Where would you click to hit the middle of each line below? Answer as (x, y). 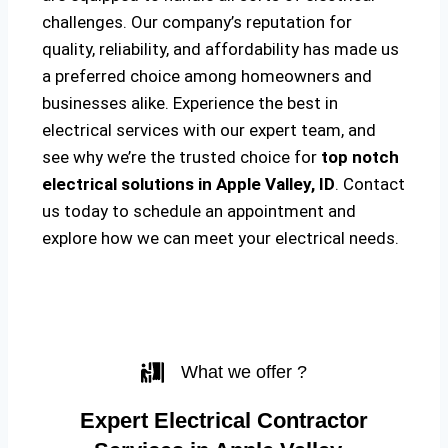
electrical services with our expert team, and (209, 130)
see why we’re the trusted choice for (181, 157)
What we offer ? (244, 372)
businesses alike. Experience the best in (190, 103)
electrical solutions (120, 184)
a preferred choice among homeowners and (207, 76)
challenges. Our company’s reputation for (197, 22)
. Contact (370, 184)
